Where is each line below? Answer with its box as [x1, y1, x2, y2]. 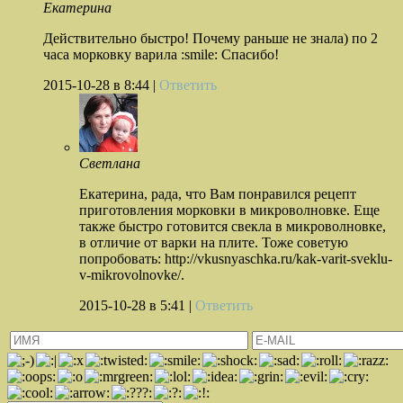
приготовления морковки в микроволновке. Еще [79, 202, 380, 219]
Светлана [79, 156, 140, 172]
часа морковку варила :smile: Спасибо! [43, 47, 279, 63]
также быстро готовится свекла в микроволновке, [79, 219, 386, 235]
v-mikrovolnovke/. [79, 267, 184, 283]
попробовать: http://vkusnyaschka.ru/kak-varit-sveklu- [79, 251, 392, 267]
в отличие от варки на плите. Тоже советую [79, 235, 348, 251]
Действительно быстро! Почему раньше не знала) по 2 [43, 31, 378, 47]
